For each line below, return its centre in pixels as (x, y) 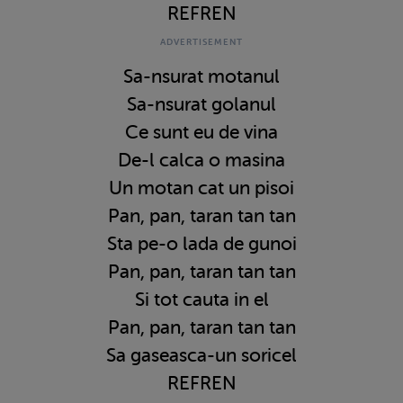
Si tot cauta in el (201, 299)
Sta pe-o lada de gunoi (201, 243)
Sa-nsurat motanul (201, 76)
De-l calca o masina (201, 160)
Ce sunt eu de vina (201, 132)
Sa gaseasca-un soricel (201, 355)
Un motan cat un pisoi (201, 188)
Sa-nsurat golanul (201, 104)
